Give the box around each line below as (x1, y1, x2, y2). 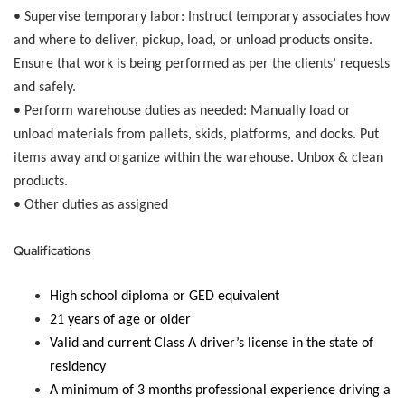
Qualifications (14, 242, 91, 259)
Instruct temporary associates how (184, 10, 390, 24)
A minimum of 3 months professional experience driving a (50, 383, 391, 398)
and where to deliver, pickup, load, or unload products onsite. (14, 33, 372, 48)
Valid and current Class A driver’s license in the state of (50, 336, 373, 351)
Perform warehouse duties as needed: (24, 104, 247, 118)
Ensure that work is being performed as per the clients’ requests (14, 57, 390, 71)
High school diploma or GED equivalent (50, 289, 279, 304)
